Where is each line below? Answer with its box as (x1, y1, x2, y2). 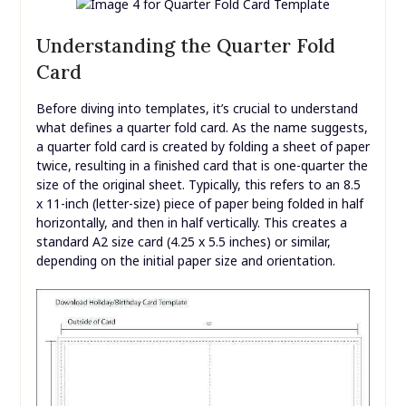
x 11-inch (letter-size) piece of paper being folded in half (35, 194, 363, 212)
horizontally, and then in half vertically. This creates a (35, 213, 347, 231)
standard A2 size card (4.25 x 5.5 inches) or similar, (35, 232, 331, 250)
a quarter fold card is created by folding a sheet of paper (35, 137, 370, 155)
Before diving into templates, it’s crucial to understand (35, 99, 358, 117)
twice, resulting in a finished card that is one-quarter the (35, 156, 368, 174)
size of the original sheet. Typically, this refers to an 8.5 (35, 175, 361, 193)
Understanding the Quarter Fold (35, 33, 335, 58)
